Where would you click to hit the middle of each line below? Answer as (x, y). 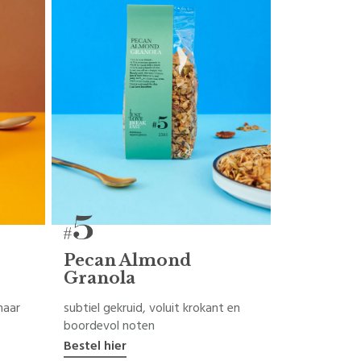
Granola (100, 278)
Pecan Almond (127, 261)
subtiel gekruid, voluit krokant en (152, 308)
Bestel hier (95, 346)
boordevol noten (109, 326)
